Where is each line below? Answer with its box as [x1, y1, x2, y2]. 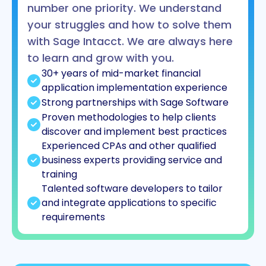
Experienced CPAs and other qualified [42, 139, 216, 153]
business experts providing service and [42, 153, 222, 167]
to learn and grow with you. [27, 50, 175, 66]
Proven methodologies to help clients [42, 110, 216, 125]
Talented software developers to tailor [42, 182, 223, 196]
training [42, 167, 77, 182]
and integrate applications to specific [42, 196, 217, 210]
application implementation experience [42, 81, 227, 95]
